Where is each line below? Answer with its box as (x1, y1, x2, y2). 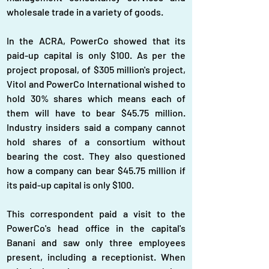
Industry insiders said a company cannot (7, 121, 186, 133)
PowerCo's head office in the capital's (7, 222, 186, 234)
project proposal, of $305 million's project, (7, 64, 186, 75)
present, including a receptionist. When (7, 251, 186, 262)
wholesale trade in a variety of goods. (7, 6, 163, 17)
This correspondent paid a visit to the (7, 208, 186, 219)
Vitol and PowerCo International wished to (7, 78, 186, 89)
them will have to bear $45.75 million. (7, 107, 186, 118)
